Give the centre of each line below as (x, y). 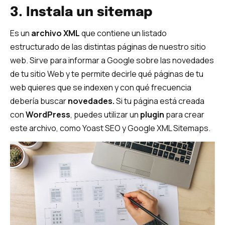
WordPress (48, 115)
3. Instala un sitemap (81, 13)
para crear (184, 115)
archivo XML (55, 33)
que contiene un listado (123, 33)
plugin (151, 115)
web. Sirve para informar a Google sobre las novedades (112, 61)
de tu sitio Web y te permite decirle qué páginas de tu (107, 74)
